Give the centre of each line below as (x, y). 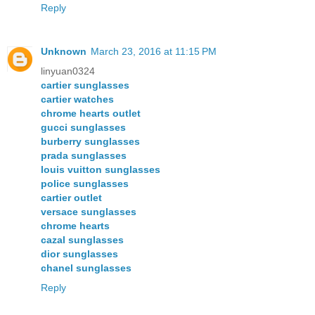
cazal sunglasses (82, 239)
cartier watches (77, 99)
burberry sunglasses (90, 141)
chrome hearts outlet (91, 113)
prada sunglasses (84, 155)
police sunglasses (85, 183)
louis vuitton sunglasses (101, 169)
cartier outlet (71, 197)
